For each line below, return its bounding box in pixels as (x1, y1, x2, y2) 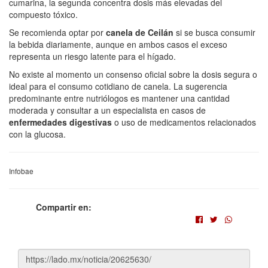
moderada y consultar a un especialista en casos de (9, 104, 206, 117)
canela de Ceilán (106, 26, 173, 39)
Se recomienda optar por (9, 26, 106, 39)
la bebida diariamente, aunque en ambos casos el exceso (9, 38, 227, 51)
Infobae (9, 166, 33, 176)
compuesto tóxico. (9, 8, 78, 21)
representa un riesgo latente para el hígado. (9, 50, 176, 63)
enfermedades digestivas (9, 116, 112, 129)
